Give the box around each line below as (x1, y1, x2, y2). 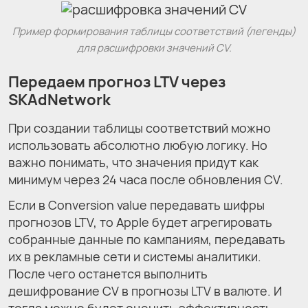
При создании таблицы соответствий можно (8, 120, 271, 137)
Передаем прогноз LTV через (8, 71, 225, 92)
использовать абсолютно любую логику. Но (8, 137, 267, 154)
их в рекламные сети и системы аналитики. (8, 248, 261, 265)
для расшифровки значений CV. (76, 40, 232, 55)
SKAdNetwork (8, 89, 111, 110)
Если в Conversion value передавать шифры (8, 197, 265, 214)
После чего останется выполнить (8, 265, 208, 283)
